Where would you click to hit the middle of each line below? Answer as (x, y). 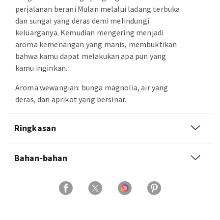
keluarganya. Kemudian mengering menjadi (90, 32)
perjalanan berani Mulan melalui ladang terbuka (98, 9)
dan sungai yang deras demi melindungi (82, 21)
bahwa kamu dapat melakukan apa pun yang (91, 56)
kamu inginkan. (41, 68)
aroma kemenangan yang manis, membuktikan (96, 44)
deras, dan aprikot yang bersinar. (71, 99)
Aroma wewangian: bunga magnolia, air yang (92, 87)
